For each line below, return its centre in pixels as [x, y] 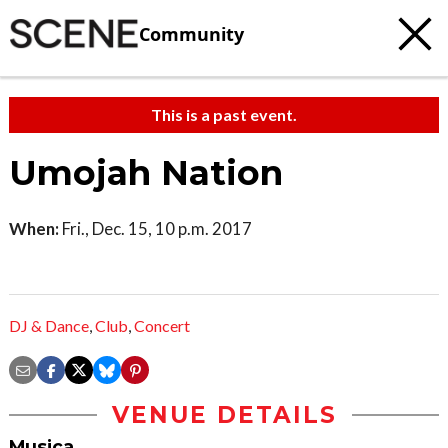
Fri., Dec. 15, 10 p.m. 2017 [155, 228]
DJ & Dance [49, 326]
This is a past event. [224, 114]
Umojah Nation [146, 173]
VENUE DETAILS [224, 415]
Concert [162, 326]
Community [191, 33]
